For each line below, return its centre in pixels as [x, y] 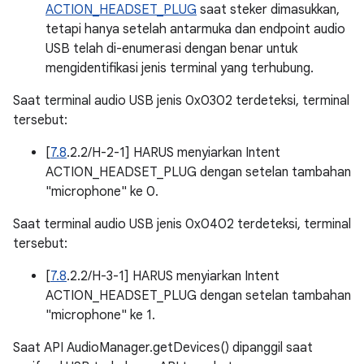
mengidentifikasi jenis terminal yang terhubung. [180, 68]
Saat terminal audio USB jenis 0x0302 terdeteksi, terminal [181, 101]
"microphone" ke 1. [100, 315]
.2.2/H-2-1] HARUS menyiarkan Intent [173, 153]
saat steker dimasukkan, [268, 10]
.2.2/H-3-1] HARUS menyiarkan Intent [173, 276]
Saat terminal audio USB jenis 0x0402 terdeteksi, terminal [182, 224]
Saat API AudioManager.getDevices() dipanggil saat [163, 348]
